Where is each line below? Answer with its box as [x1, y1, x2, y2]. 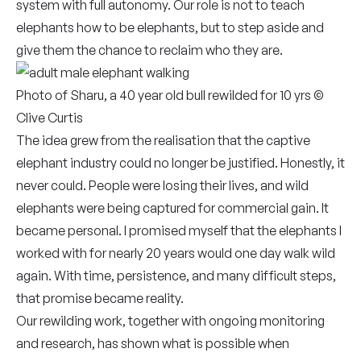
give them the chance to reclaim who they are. [16, 42, 283, 58]
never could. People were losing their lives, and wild [16, 177, 309, 193]
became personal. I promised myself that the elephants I [16, 222, 342, 239]
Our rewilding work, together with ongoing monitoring [16, 313, 325, 329]
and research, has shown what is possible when [16, 335, 289, 351]
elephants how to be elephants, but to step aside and [16, 19, 324, 35]
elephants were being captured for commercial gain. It [16, 200, 329, 216]
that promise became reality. [16, 290, 184, 306]
